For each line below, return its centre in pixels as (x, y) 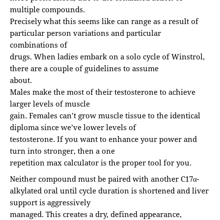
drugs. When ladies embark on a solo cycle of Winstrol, (107, 57)
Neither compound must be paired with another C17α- (105, 179)
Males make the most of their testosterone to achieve (103, 92)
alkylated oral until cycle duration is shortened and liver (109, 191)
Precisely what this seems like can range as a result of (104, 21)
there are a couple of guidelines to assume (84, 69)
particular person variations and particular (85, 33)
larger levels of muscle (50, 104)
